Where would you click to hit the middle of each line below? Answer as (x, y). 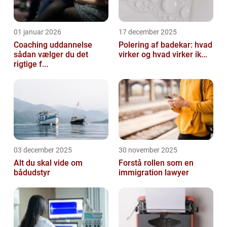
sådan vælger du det (51, 54)
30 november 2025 (148, 150)
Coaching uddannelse (53, 45)
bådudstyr (32, 172)
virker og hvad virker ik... (163, 54)
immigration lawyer (154, 172)
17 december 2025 (148, 32)
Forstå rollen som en (156, 163)
